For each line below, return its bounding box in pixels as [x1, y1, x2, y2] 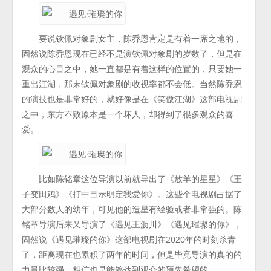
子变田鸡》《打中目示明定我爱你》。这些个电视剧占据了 [22, 188, 243, 200]
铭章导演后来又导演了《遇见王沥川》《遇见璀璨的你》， [22, 218, 243, 230]
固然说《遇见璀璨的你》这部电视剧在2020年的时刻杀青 [22, 233, 237, 245]
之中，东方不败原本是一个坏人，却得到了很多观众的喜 [22, 108, 234, 120]
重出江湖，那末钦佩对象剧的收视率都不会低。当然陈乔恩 [22, 78, 243, 90]
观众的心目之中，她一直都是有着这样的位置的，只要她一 [22, 63, 243, 74]
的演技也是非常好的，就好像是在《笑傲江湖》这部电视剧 [22, 93, 243, 105]
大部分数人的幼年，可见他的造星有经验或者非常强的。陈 [22, 203, 243, 215]
